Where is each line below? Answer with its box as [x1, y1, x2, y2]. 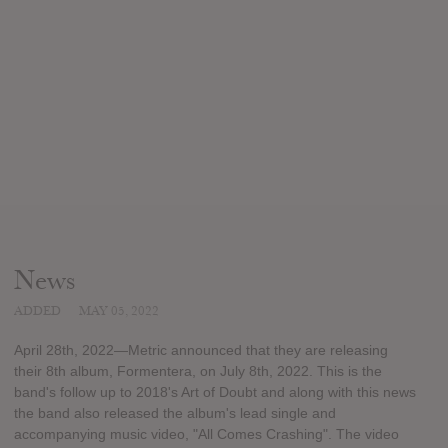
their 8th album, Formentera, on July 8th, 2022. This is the [14, 363, 382, 380]
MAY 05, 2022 [79, 302, 159, 319]
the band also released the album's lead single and [14, 405, 336, 422]
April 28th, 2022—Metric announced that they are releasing [14, 342, 388, 359]
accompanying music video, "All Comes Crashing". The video [14, 426, 399, 443]
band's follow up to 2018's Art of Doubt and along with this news [14, 384, 416, 401]
